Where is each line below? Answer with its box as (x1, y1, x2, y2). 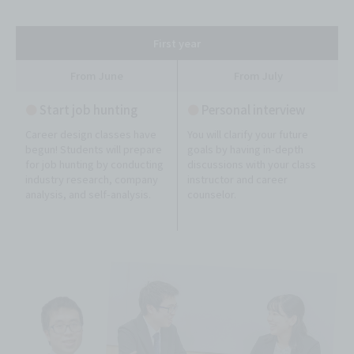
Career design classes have (25, 126, 156, 141)
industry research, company (25, 171, 158, 186)
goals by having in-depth (187, 141, 303, 156)
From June (70, 67, 123, 83)
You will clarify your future (187, 126, 308, 141)
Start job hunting (37, 100, 137, 118)
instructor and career (187, 171, 288, 186)
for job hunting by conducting (25, 156, 164, 171)
